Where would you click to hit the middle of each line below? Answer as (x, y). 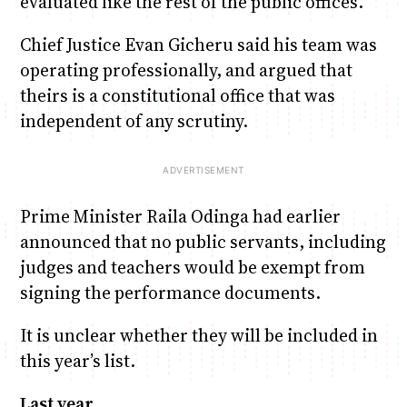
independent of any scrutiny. (134, 120)
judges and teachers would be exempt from (192, 268)
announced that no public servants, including (203, 242)
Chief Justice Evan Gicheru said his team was (198, 44)
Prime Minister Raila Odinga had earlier (180, 217)
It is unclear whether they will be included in (199, 336)
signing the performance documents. (170, 293)
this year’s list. (77, 361)
